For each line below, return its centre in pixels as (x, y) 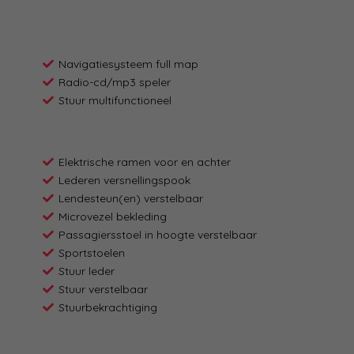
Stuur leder (87, 271)
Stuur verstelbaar (103, 290)
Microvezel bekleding (113, 217)
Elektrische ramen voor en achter (145, 162)
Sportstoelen (92, 253)
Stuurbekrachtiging (108, 308)
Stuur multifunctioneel (115, 101)
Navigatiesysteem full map (128, 64)
